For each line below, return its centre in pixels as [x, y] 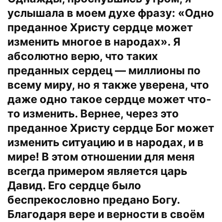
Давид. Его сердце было [74, 185]
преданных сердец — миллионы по [104, 70]
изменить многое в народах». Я [94, 41]
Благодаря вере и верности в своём [106, 214]
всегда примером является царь [97, 171]
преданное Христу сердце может [100, 27]
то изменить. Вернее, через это [93, 113]
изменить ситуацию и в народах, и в [106, 142]
